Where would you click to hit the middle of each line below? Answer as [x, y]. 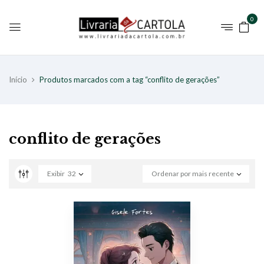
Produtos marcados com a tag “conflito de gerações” [130, 79]
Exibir [56, 173]
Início [18, 79]
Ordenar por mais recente [193, 173]
